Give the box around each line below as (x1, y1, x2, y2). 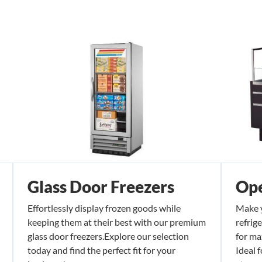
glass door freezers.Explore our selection (27, 230, 189, 242)
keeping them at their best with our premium (27, 216, 206, 227)
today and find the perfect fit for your (27, 244, 175, 256)
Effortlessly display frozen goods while (27, 202, 181, 213)
